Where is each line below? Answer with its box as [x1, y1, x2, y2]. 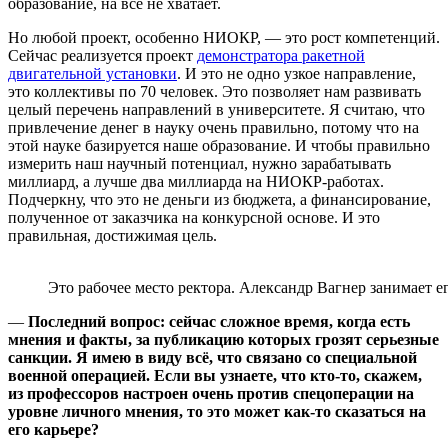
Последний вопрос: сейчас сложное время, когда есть [28, 312, 410, 330]
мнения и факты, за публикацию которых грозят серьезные [8, 330, 439, 348]
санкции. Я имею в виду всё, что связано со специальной [8, 348, 417, 366]
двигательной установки [8, 64, 177, 82]
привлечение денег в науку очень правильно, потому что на [8, 118, 419, 136]
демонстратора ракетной [197, 46, 365, 64]
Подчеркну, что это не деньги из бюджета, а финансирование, [8, 190, 431, 208]
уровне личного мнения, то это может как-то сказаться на [8, 402, 426, 420]
